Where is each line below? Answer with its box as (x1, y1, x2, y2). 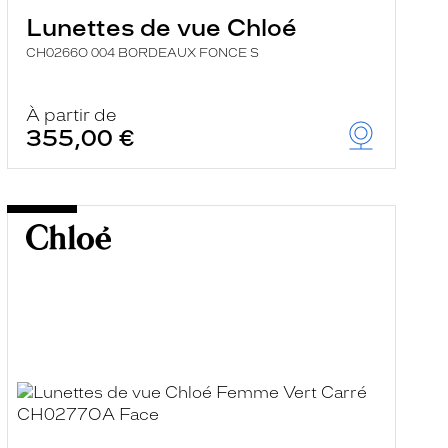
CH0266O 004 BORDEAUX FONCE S (25, 46, 259, 60)
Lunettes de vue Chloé (25, 13, 297, 42)
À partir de (25, 105, 117, 125)
